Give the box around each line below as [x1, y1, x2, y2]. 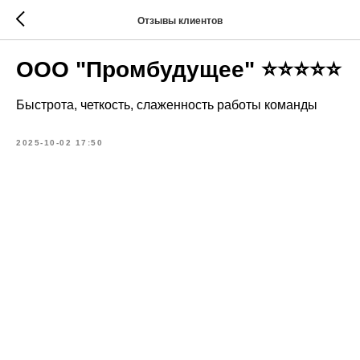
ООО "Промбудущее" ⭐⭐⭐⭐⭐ [16, 57, 342, 82]
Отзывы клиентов [137, 14, 223, 27]
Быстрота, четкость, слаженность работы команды [16, 98, 317, 112]
